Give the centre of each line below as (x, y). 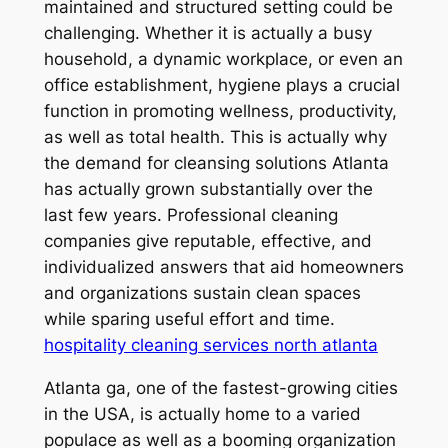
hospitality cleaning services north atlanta (210, 345)
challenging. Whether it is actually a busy (207, 33)
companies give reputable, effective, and (207, 241)
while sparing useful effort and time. (189, 319)
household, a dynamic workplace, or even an (223, 59)
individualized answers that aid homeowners (223, 267)
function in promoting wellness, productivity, (220, 111)
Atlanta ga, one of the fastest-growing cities (220, 387)
